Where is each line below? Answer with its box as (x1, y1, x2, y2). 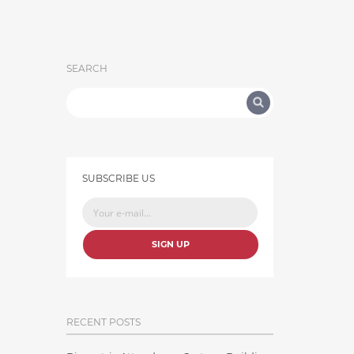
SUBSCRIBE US (81, 172, 155, 184)
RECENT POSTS (66, 316, 141, 328)
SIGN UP (151, 239, 190, 250)
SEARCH (66, 62, 107, 74)
